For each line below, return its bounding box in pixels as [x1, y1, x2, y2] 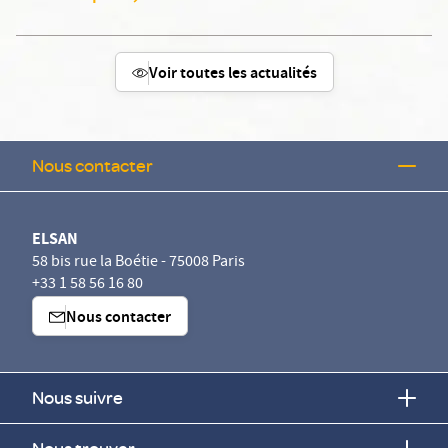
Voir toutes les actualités [148, 62, 317, 87]
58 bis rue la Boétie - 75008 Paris [32, 251, 245, 275]
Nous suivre [32, 386, 123, 409]
